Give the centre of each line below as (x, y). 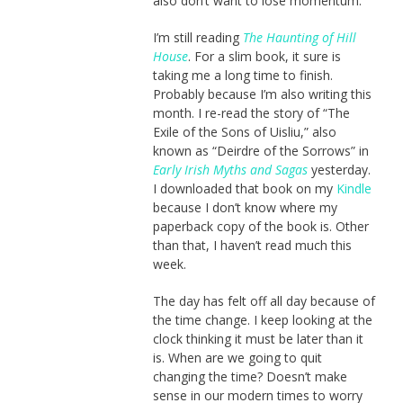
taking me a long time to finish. (242, 75)
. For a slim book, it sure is (264, 56)
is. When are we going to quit (237, 357)
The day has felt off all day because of (264, 300)
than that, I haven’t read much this (252, 245)
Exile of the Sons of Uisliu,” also (244, 131)
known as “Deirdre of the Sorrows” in (260, 150)
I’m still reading (197, 37)
